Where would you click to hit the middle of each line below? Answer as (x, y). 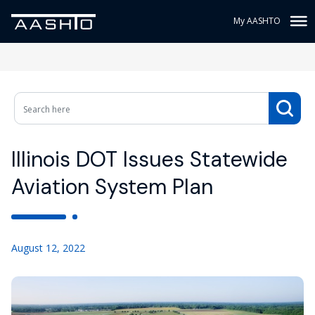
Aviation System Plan (112, 187)
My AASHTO (257, 21)
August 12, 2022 (48, 248)
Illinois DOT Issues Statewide (149, 159)
